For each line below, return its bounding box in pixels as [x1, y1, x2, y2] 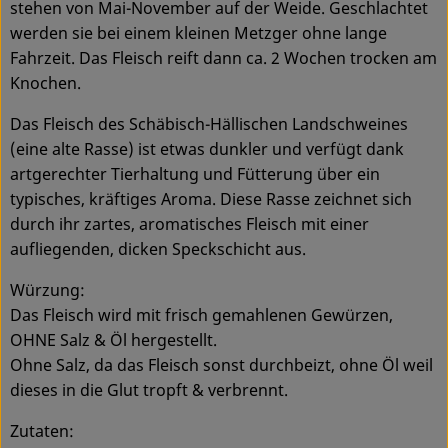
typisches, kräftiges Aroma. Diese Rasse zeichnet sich [10, 187, 412, 210]
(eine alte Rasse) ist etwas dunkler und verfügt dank [10, 137, 404, 160]
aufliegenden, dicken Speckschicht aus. [10, 237, 306, 260]
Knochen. [10, 71, 81, 94]
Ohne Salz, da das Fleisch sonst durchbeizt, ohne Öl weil [10, 353, 433, 376]
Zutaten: [10, 419, 74, 442]
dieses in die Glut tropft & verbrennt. [10, 378, 288, 401]
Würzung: [10, 278, 85, 301]
